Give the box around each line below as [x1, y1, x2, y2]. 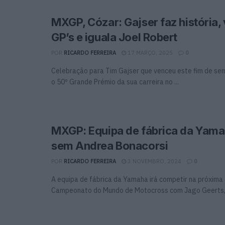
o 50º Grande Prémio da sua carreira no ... [51, 77, 179, 86]
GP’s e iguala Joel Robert [51, 30, 177, 44]
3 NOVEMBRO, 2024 [126, 157, 181, 165]
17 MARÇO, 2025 [126, 49, 173, 56]
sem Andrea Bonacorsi [51, 139, 168, 152]
